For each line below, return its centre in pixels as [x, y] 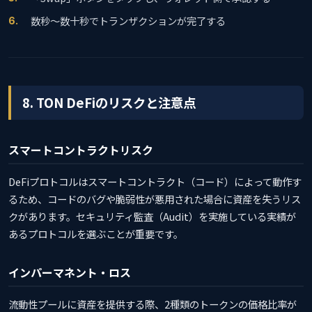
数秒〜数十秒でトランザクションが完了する [128, 20]
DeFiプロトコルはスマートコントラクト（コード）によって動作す [155, 181]
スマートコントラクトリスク [81, 149]
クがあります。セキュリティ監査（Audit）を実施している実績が [152, 216]
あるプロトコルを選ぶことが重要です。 [96, 233]
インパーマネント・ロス [70, 272]
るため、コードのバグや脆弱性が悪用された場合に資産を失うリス [155, 198]
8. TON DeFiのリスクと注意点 [109, 102]
